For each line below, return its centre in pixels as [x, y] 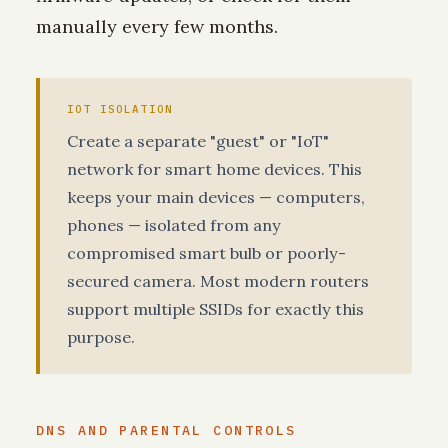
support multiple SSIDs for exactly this [215, 309]
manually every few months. [157, 26]
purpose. [101, 337]
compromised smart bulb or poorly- [206, 253]
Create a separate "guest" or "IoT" [198, 141]
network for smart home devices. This [214, 169]
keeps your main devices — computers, [216, 197]
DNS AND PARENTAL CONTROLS [166, 429]
